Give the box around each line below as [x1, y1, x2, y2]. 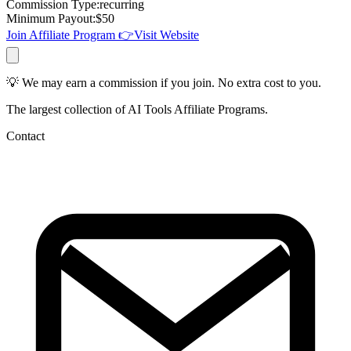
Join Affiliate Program [6, 27, 115, 42]
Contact [6, 128, 45, 143]
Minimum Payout [6, 11, 92, 25]
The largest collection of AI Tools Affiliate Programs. [6, 102, 268, 116]
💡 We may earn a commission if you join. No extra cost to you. [6, 75, 321, 89]
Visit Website [134, 27, 199, 42]
